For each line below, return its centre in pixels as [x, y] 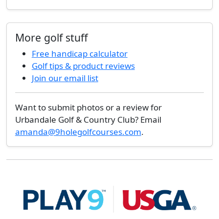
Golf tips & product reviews [83, 66]
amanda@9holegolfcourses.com [78, 132]
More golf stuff [51, 37]
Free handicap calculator [79, 54]
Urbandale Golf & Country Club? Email [88, 120]
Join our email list [65, 78]
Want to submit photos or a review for [88, 107]
